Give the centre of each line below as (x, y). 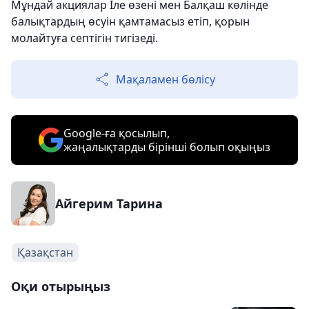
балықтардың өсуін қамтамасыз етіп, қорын (130, 21)
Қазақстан (45, 252)
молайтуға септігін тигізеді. (84, 38)
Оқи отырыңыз (61, 286)
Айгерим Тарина (109, 203)
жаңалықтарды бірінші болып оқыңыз (167, 147)
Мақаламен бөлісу (166, 79)
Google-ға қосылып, (117, 133)
